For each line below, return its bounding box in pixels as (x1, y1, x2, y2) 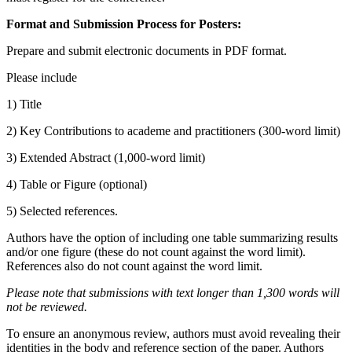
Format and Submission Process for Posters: (6, 17, 241, 31)
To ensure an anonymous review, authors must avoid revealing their (6, 327, 340, 341)
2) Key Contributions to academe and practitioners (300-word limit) (6, 124, 340, 138)
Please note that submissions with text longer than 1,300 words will (6, 286, 339, 300)
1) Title (6, 97, 42, 112)
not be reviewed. (6, 300, 87, 314)
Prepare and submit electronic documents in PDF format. (6, 44, 290, 58)
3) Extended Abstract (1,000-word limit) (6, 151, 205, 165)
